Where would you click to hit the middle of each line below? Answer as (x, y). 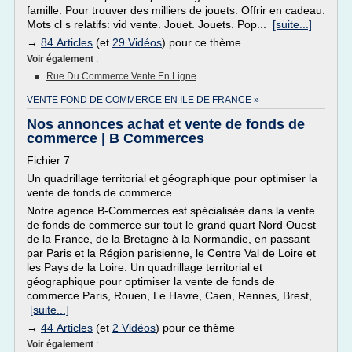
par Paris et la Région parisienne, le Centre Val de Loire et (171, 253)
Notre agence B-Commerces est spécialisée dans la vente (171, 211)
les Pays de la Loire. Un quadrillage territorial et (145, 267)
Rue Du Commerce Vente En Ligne (121, 76)
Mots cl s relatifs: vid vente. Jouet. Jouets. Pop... (150, 24)
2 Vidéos (134, 328)
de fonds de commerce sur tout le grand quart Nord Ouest (171, 225)
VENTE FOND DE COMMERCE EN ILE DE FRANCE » (143, 100)
